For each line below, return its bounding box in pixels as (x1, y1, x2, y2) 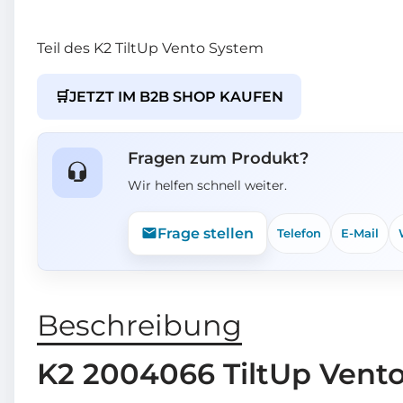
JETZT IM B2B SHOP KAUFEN (69, 87, 283, 105)
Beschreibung (37, 307, 242, 343)
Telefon (277, 225, 321, 240)
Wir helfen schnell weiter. (128, 177, 287, 193)
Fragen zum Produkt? (128, 148, 309, 168)
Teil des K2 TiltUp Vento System (37, 39, 264, 57)
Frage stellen (157, 224, 254, 242)
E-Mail (341, 225, 379, 240)
